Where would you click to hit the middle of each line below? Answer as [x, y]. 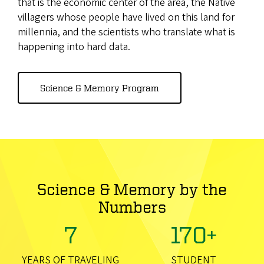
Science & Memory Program [100, 88]
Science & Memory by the [132, 189]
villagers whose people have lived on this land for [126, 17]
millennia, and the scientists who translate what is [126, 32]
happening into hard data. [74, 47]
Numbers [132, 206]
